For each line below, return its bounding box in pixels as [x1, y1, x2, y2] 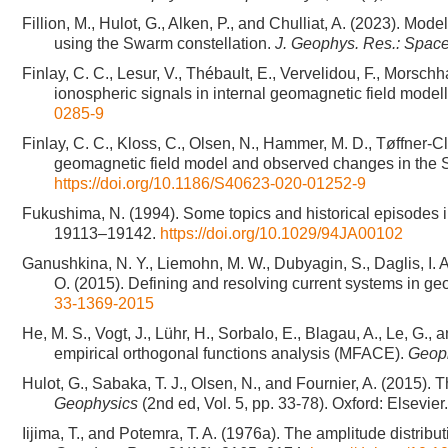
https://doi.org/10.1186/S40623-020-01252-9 [54, 175, 366, 192]
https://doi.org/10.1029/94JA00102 [160, 225, 403, 242]
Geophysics [54, 395, 138, 412]
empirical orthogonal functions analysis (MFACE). [54, 345, 408, 362]
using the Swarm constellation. [54, 35, 275, 52]
